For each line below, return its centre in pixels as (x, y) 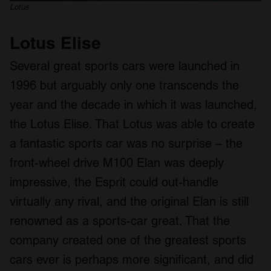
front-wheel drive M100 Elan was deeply (117, 162)
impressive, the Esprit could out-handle (114, 182)
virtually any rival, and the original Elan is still (129, 201)
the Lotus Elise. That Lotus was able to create (132, 124)
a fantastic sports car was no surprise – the (126, 143)
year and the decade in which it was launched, (133, 104)
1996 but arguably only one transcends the (124, 85)
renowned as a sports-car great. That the (120, 220)
